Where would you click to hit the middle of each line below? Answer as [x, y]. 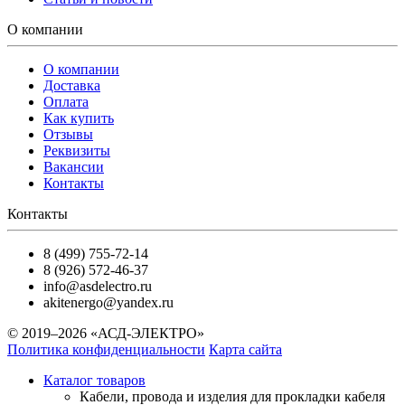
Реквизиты [77, 151]
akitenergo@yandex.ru [108, 303]
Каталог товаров [94, 381]
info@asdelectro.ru [98, 287]
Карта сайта [245, 350]
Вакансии [74, 167]
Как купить [79, 118]
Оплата [66, 102]
